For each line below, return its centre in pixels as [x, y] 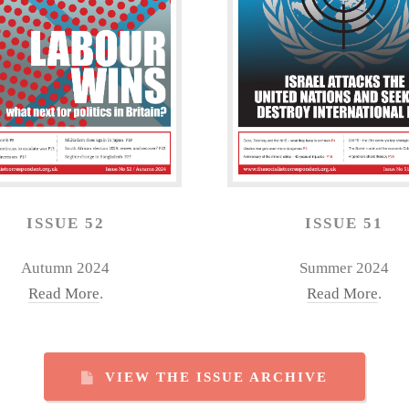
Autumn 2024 [65, 268]
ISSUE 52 [65, 223]
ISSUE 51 [344, 223]
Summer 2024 [344, 268]
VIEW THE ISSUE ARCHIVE [217, 377]
